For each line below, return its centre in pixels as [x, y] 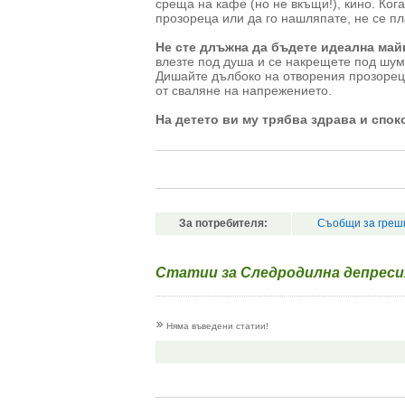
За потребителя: [223, 223]
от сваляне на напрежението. [244, 90]
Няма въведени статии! [216, 326]
